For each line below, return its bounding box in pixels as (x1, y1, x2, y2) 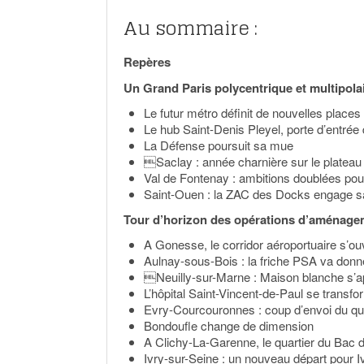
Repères (123, 53, 171, 71)
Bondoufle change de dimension (144, 317, 314, 334)
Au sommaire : (123, 11, 258, 45)
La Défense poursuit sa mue (144, 136, 293, 154)
